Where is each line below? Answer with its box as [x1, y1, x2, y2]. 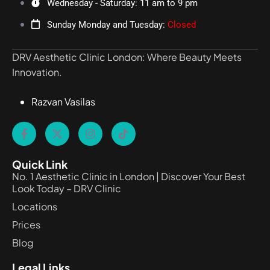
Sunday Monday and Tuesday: [47, 19, 168, 30]
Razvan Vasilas [31, 95, 95, 108]
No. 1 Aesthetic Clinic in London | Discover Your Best [12, 169, 245, 183]
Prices [12, 218, 40, 231]
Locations [12, 199, 57, 213]
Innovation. [12, 65, 62, 78]
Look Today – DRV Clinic [12, 181, 121, 195]
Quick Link [12, 157, 67, 171]
